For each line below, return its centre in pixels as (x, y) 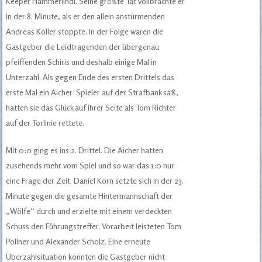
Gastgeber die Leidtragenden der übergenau (83, 47)
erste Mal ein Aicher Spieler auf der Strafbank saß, (92, 92)
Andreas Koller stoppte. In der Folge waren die (85, 32)
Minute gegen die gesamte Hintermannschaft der (89, 196)
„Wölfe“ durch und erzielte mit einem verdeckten (89, 211)
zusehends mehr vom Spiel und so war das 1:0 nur (90, 166)
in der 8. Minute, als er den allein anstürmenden (86, 16)
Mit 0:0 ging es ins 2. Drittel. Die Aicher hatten (85, 150)
